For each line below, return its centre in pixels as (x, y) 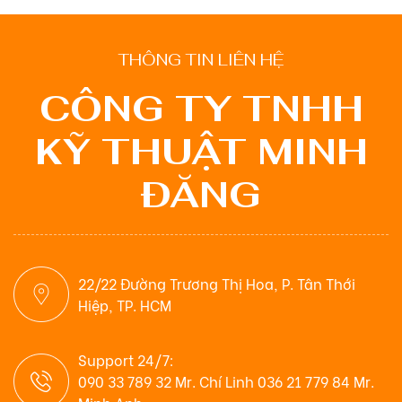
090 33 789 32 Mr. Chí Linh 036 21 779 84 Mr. (226, 380)
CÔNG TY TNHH (201, 108)
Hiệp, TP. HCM (125, 304)
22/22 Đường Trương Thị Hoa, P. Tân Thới (217, 283)
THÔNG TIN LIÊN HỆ (201, 59)
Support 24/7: (126, 359)
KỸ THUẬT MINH (201, 151)
